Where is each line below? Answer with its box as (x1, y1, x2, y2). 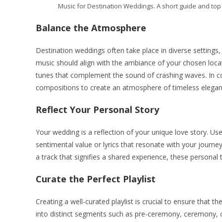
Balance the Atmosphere (36, 21, 146, 34)
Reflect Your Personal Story (36, 103, 159, 115)
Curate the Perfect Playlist (36, 172, 156, 185)
